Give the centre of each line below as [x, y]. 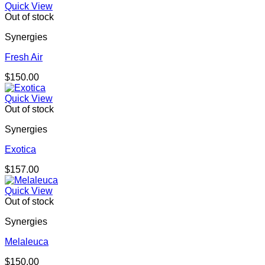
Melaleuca [27, 242]
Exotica [20, 150]
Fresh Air [24, 57]
